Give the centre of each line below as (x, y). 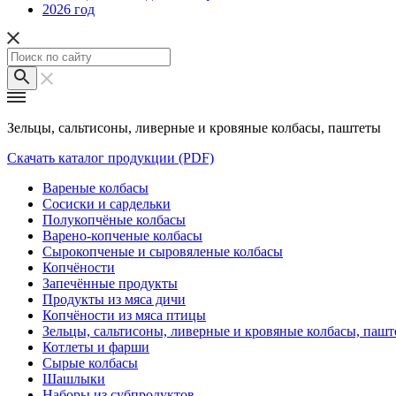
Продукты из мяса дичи (114, 299)
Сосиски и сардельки (107, 203)
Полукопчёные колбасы (114, 219)
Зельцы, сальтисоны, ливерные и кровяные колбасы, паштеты (194, 127)
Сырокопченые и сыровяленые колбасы (163, 251)
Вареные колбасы (95, 187)
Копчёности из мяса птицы (124, 315)
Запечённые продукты (110, 283)
